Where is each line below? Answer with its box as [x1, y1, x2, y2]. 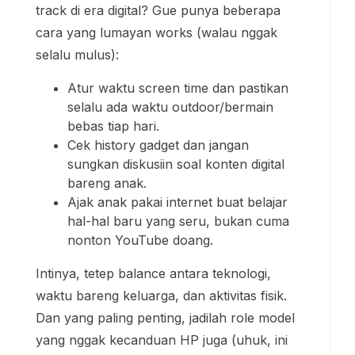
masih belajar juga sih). [36, 206, 172, 223]
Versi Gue [36, 300, 123, 324]
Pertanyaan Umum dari [36, 243, 244, 267]
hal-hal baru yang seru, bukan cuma [67, 65, 289, 82]
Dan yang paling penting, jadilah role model [36, 162, 295, 178]
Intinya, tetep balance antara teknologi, [36, 117, 271, 134]
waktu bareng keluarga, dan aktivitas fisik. [36, 139, 287, 156]
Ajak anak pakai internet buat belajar [67, 46, 288, 63]
